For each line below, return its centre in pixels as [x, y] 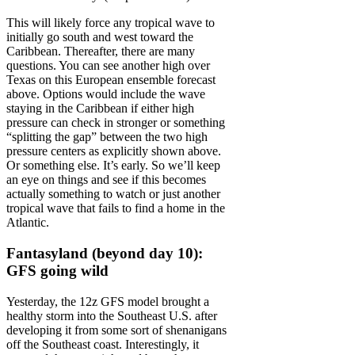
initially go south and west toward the [100, 37]
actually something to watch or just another [113, 194]
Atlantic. [28, 223]
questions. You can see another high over [108, 66]
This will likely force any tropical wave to [111, 23]
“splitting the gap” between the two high [107, 137]
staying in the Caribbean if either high [100, 109]
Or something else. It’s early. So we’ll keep [113, 166]
